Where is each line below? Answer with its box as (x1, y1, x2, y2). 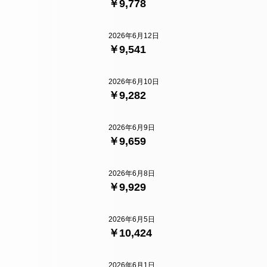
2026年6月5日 (108, 215, 155, 224)
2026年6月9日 (108, 123, 155, 132)
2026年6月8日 (108, 169, 155, 178)
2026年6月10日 (108, 77, 159, 86)
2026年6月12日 (108, 32, 159, 41)
